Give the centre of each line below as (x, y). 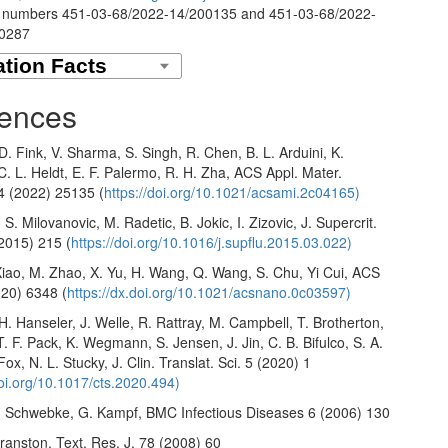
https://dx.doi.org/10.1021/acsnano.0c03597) (209, 291)
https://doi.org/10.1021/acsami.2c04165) (232, 191)
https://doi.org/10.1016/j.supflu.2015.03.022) (212, 241)
